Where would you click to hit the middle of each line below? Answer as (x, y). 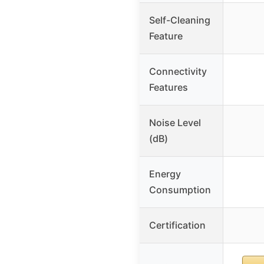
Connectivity (178, 72)
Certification (177, 225)
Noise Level (175, 123)
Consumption (180, 190)
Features (169, 88)
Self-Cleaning (180, 20)
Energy (165, 174)
